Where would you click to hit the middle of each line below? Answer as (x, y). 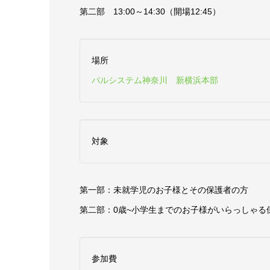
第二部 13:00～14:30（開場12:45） (150, 12)
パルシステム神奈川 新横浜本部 (155, 80)
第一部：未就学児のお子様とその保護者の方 (164, 190)
